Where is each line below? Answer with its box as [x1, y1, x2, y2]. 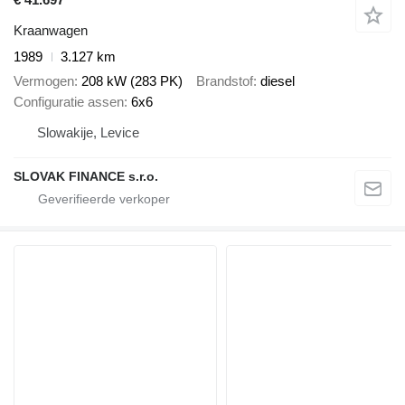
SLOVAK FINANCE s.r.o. [14, 168, 158, 184]
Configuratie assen [14, 93, 124, 109]
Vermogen [14, 72, 74, 89]
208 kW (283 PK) [81, 72, 183, 89]
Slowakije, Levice [37, 124, 139, 140]
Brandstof [196, 72, 253, 89]
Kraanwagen [14, 23, 88, 39]
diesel [260, 72, 295, 89]
